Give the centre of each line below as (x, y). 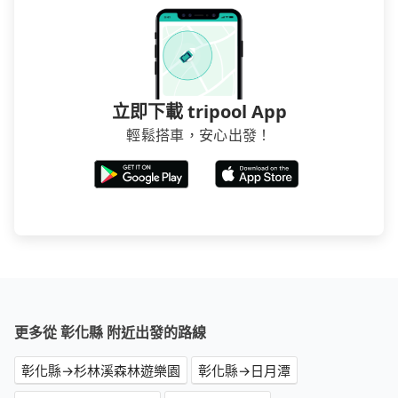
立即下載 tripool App (199, 112)
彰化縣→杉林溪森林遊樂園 (101, 371)
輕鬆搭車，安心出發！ (199, 135)
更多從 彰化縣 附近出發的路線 (110, 333)
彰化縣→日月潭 (244, 371)
